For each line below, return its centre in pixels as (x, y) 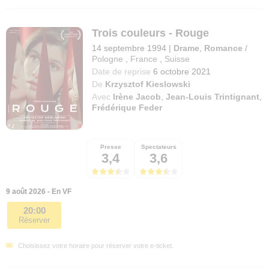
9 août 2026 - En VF (39, 191)
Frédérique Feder (127, 107)
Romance (224, 48)
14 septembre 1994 (129, 48)
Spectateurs (159, 147)
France (144, 59)
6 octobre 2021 (182, 71)
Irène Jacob (137, 96)
